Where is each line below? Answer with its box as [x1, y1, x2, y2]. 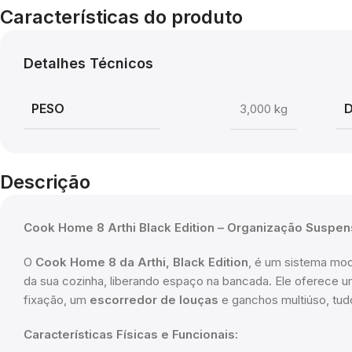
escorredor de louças [90, 292, 218, 308]
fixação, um [24, 292, 90, 308]
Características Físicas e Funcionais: [24, 327, 238, 343]
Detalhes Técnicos [24, 55, 153, 72]
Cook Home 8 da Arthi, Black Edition [35, 255, 248, 270]
